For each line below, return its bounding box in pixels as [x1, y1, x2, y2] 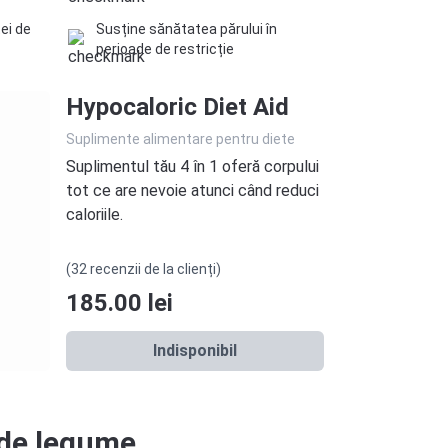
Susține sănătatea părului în [96, 21, 277, 38]
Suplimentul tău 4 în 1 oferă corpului [65, 157, 319, 177]
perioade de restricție [96, 41, 234, 58]
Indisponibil [152, 341, 237, 361]
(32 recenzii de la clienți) [65, 261, 221, 278]
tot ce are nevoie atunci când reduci [65, 181, 319, 201]
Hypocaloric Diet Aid [65, 93, 289, 122]
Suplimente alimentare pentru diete [65, 131, 295, 148]
